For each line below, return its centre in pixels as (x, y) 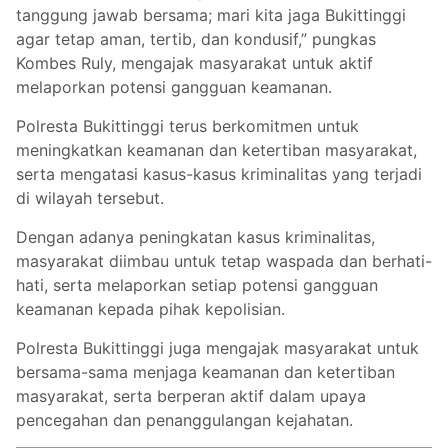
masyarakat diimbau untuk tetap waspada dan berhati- (224, 261)
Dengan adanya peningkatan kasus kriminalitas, (195, 237)
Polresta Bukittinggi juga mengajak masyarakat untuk (217, 348)
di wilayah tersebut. (90, 198)
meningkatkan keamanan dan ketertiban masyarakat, (216, 150)
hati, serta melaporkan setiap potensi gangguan (197, 285)
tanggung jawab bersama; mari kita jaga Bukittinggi (211, 15)
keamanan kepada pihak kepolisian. (150, 309)
